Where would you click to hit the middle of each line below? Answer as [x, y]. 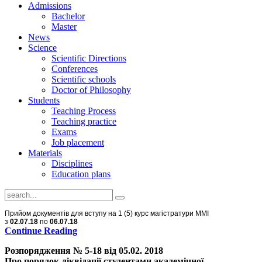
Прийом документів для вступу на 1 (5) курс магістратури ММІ [107, 213]
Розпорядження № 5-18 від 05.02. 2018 [84, 251]
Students [44, 100]
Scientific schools [84, 79]
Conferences [75, 69]
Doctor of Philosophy [91, 90]
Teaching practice [84, 121]
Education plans [81, 174]
